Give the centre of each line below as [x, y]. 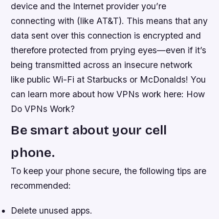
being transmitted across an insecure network [102, 65]
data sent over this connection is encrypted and [106, 35]
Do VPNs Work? [43, 109]
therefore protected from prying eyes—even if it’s [109, 50]
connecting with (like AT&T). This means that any [109, 21]
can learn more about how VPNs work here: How [108, 94]
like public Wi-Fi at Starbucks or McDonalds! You [109, 79]
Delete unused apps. [52, 210]
